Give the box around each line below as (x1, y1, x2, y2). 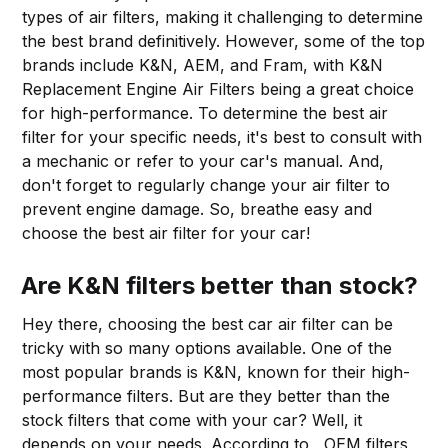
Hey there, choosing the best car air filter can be (22, 313, 394, 334)
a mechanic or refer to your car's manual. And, (22, 150, 385, 171)
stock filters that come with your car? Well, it (22, 409, 363, 430)
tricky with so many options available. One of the (22, 337, 393, 358)
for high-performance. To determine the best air (22, 102, 389, 123)
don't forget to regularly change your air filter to (22, 174, 391, 195)
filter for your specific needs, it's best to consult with (22, 126, 423, 147)
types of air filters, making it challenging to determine (22, 6, 424, 27)
